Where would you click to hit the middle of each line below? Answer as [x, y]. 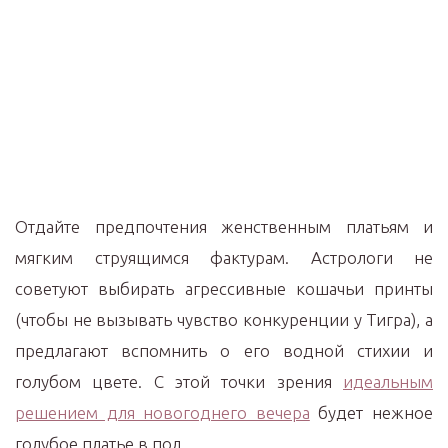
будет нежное [371, 412]
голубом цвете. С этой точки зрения [179, 381]
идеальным [388, 381]
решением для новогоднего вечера [162, 412]
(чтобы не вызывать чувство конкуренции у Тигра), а [224, 319]
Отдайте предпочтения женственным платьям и [224, 226]
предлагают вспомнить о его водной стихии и [224, 350]
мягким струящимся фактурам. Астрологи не [224, 257]
